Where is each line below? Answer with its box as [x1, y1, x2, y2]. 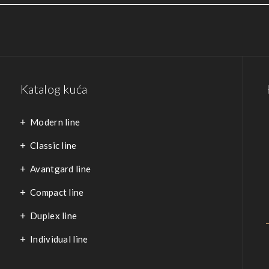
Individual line [30, 234, 88, 244]
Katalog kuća [20, 82, 88, 96]
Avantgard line [30, 163, 91, 174]
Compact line [30, 187, 84, 198]
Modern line [30, 116, 80, 127]
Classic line [30, 140, 77, 151]
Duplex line [30, 210, 77, 221]
